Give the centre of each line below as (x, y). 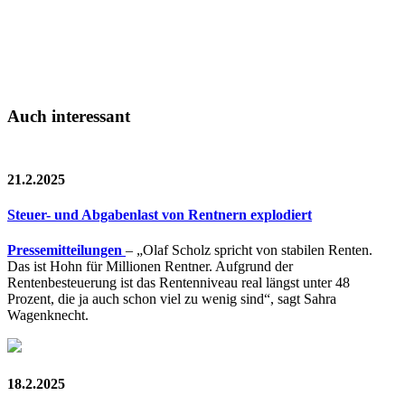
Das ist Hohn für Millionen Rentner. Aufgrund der (150, 267)
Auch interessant (69, 116)
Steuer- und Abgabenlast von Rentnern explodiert (160, 214)
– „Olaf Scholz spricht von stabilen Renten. (249, 250)
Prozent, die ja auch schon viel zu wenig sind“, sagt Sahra (172, 299)
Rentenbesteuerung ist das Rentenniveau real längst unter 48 (179, 283)
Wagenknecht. (48, 316)
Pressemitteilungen (65, 250)
